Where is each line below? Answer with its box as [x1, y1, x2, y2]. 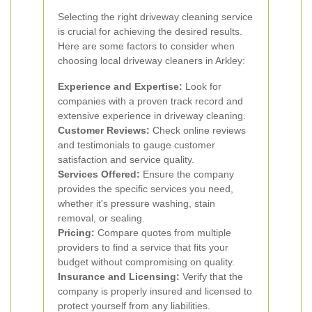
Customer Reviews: [58, 125, 150, 136]
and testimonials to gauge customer [58, 139, 215, 150]
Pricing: [58, 227, 95, 238]
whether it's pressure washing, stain [58, 198, 215, 209]
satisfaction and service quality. [58, 154, 194, 165]
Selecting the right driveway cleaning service [58, 11, 253, 22]
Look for [182, 81, 221, 92]
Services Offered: [58, 169, 140, 180]
